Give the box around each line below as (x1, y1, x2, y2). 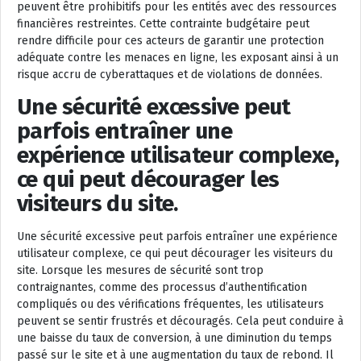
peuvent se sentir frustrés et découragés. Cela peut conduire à (17, 314, 343, 329)
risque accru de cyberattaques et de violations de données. (17, 68, 322, 82)
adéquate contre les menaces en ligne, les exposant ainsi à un (17, 51, 338, 65)
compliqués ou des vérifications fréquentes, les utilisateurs (17, 297, 324, 312)
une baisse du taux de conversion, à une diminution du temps (17, 331, 332, 346)
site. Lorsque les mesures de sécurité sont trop (17, 263, 263, 278)
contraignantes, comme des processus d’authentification (17, 280, 307, 295)
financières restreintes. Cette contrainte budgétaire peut (17, 17, 309, 31)
